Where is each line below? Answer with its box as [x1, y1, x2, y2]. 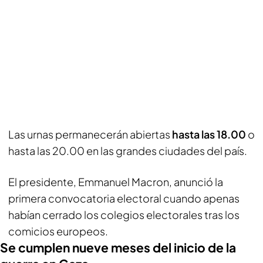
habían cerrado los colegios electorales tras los [8, 208, 240, 221]
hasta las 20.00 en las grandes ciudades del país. [8, 144, 247, 157]
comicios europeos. [8, 224, 108, 238]
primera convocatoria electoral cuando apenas [8, 191, 240, 205]
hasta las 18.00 [172, 127, 248, 141]
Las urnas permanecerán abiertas [8, 127, 172, 141]
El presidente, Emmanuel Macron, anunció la [8, 175, 223, 188]
